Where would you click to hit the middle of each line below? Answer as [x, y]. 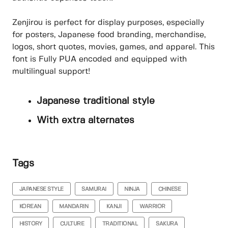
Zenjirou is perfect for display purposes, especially [108, 23]
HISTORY [31, 224]
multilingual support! [51, 72]
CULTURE [72, 224]
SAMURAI [94, 189]
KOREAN [30, 206]
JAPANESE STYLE [41, 189]
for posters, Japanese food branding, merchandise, [109, 35]
